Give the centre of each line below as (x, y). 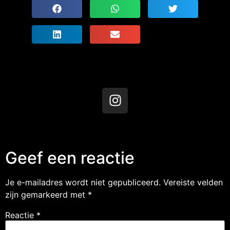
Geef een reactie (70, 158)
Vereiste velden (193, 182)
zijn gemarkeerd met (46, 194)
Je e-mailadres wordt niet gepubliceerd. (83, 182)
